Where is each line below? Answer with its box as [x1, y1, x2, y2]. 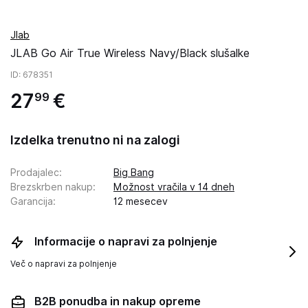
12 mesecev [113, 196, 168, 207]
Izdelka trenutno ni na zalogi [10, 133, 180, 147]
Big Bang [113, 167, 154, 178]
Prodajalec [10, 167, 59, 178]
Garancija [10, 196, 53, 207]
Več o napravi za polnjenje [10, 258, 117, 269]
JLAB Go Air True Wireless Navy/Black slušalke [10, 47, 250, 60]
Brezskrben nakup [10, 181, 93, 192]
